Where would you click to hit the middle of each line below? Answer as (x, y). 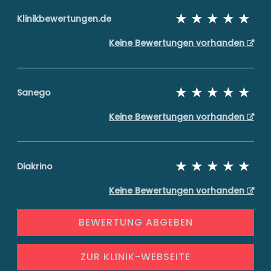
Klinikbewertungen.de (64, 19)
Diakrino (35, 166)
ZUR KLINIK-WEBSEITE (135, 257)
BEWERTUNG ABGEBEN (135, 222)
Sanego (34, 93)
